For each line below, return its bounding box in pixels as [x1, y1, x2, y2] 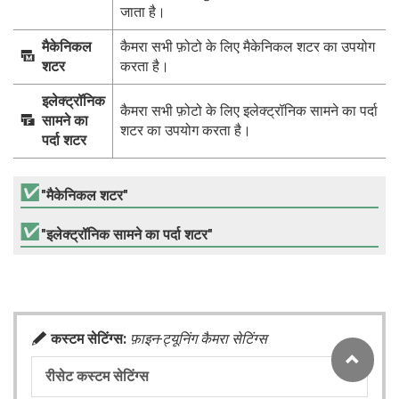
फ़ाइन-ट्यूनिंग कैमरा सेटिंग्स [130, 330, 267, 347]
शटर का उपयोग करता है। [120, 122, 251, 139]
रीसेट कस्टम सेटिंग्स [45, 368, 149, 385]
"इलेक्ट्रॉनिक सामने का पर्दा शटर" [41, 226, 213, 243]
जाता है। [120, 4, 166, 20]
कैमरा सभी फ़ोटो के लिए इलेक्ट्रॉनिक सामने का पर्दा [120, 102, 378, 119]
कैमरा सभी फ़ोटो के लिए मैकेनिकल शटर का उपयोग [120, 38, 375, 55]
